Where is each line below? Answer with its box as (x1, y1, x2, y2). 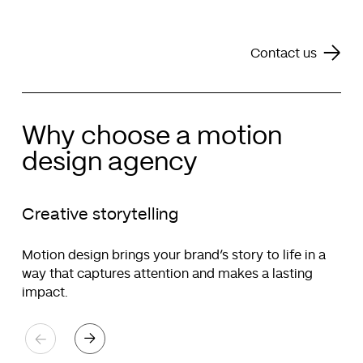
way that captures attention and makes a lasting (21, 267, 313, 280)
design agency (21, 148, 198, 175)
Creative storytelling (21, 206, 178, 223)
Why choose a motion (21, 122, 282, 149)
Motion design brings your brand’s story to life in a (21, 248, 326, 262)
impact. (21, 285, 68, 299)
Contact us (250, 46, 318, 60)
